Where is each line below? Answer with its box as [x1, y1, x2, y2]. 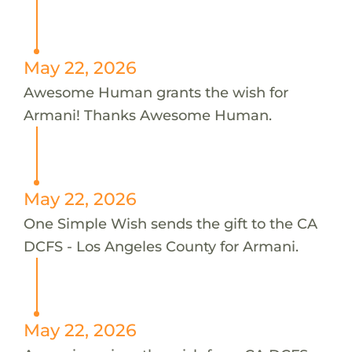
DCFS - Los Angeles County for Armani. [23, 236, 299, 255]
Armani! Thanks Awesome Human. [23, 105, 272, 124]
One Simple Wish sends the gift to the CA [23, 214, 317, 233]
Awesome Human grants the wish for [23, 82, 288, 101]
